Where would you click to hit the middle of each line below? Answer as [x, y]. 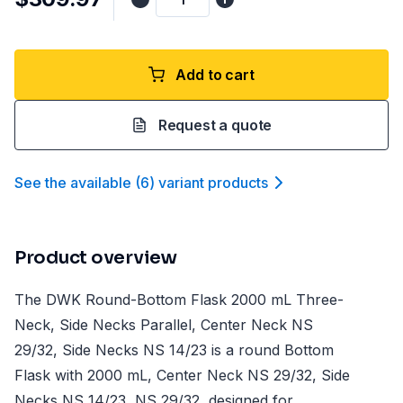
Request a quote [215, 125]
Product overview [96, 258]
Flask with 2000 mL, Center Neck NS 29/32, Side [182, 375]
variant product [210, 183]
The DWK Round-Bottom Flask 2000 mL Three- [179, 300]
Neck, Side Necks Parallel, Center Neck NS [164, 325]
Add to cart [215, 75]
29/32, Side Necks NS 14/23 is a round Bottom [174, 350]
